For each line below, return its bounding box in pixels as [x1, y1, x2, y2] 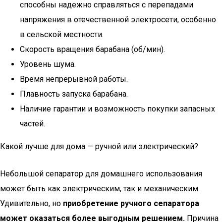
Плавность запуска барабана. [20, 89, 128, 99]
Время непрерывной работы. [20, 74, 128, 84]
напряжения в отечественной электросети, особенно [20, 15, 216, 24]
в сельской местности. [20, 30, 104, 39]
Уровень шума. [20, 59, 76, 69]
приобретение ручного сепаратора [63, 199, 199, 208]
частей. [20, 119, 45, 128]
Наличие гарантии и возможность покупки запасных [20, 104, 215, 113]
